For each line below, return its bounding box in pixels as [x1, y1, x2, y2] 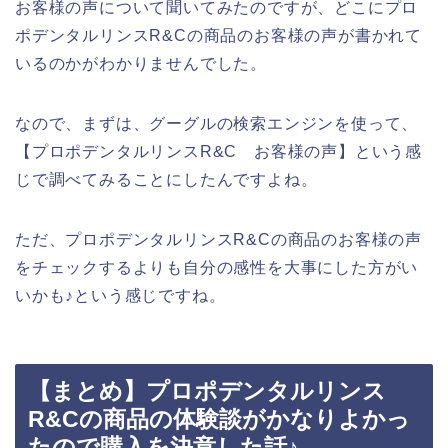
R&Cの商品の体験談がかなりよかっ [28, 406, 410, 433]
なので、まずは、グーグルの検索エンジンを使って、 [15, 114, 419, 132]
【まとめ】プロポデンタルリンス [28, 378, 386, 405]
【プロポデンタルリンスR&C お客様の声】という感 [15, 142, 422, 160]
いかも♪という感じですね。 [15, 286, 226, 304]
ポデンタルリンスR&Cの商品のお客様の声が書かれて [15, 26, 422, 44]
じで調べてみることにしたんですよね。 [15, 170, 318, 188]
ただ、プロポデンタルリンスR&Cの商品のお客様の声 [15, 230, 422, 248]
